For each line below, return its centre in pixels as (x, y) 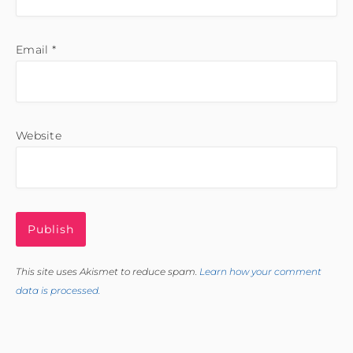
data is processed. (58, 290)
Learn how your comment (260, 271)
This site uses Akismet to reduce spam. (108, 271)
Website (39, 135)
